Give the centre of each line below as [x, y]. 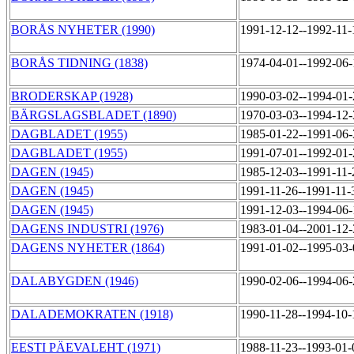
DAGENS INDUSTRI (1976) [87, 229]
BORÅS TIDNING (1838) [79, 63]
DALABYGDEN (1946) [75, 281]
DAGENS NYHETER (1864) [88, 248]
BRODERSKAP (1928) [72, 96]
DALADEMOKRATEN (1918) [92, 314]
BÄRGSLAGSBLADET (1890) [94, 115]
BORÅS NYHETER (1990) [83, 30]
